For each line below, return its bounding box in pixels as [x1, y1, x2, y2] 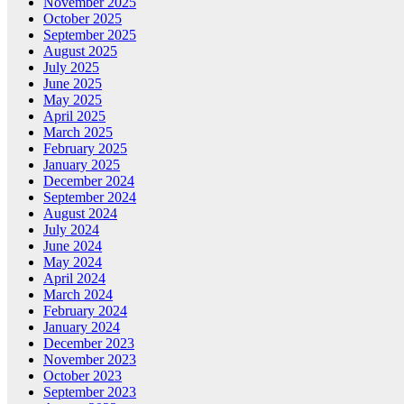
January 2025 [43, 157, 120, 172]
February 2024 [43, 303, 127, 318]
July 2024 [43, 222, 99, 237]
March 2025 [43, 124, 113, 140]
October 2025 [43, 11, 122, 26]
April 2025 [43, 108, 106, 124]
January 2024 [43, 319, 120, 335]
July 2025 [43, 60, 99, 75]
